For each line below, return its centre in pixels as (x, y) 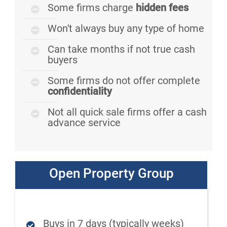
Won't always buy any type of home (126, 29)
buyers (63, 60)
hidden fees (162, 8)
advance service (84, 123)
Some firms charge (92, 8)
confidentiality (80, 91)
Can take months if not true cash (121, 49)
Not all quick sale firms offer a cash (127, 112)
